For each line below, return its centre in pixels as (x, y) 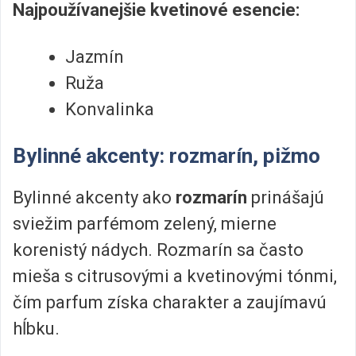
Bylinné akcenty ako (94, 197)
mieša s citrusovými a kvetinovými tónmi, (175, 276)
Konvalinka (110, 110)
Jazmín (95, 57)
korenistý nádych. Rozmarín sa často (158, 250)
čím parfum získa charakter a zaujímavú (170, 302)
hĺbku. (36, 328)
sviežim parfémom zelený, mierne (145, 223)
